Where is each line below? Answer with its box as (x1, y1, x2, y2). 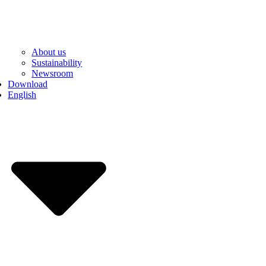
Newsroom (31, 68, 74, 79)
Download (8, 79, 48, 90)
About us (31, 47, 66, 58)
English (8, 90, 37, 100)
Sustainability (31, 58, 83, 68)
